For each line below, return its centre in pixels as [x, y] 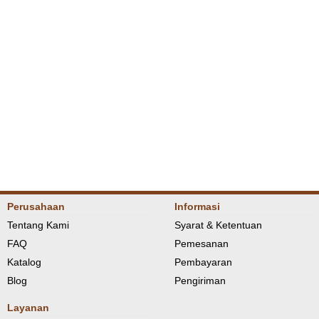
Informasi [198, 206]
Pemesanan [202, 243]
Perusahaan [36, 206]
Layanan [28, 307]
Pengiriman [200, 280]
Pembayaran [204, 262]
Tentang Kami [38, 225]
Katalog [24, 262]
